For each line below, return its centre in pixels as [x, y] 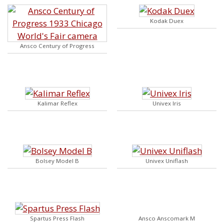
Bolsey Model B [57, 161]
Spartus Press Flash [57, 218]
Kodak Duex [167, 21]
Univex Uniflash [167, 161]
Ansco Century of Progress [57, 46]
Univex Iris [167, 103]
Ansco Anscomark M [167, 218]
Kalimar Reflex [57, 103]
